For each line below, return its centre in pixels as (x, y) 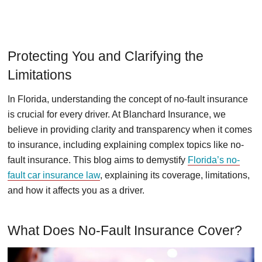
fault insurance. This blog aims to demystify (98, 160)
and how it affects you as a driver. (76, 190)
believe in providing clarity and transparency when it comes (130, 129)
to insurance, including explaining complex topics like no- (126, 144)
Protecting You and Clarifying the (106, 56)
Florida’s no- (214, 160)
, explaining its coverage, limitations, (175, 175)
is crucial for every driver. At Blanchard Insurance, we (117, 114)
